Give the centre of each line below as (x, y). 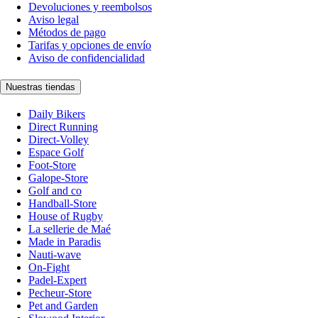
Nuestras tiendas (40, 87)
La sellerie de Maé (70, 229)
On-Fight (49, 267)
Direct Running (63, 126)
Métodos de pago (67, 33)
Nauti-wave (55, 254)
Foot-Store (52, 165)
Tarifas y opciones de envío (90, 45)
